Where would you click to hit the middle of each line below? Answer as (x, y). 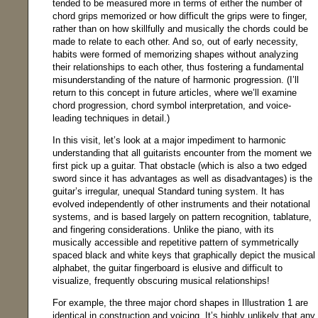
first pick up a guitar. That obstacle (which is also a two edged (180, 166)
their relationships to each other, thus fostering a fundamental (178, 67)
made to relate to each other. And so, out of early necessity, (175, 42)
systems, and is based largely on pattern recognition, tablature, (182, 217)
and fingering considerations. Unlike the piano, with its (163, 230)
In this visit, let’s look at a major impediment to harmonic (169, 141)
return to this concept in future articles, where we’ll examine (175, 93)
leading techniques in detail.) (111, 119)
